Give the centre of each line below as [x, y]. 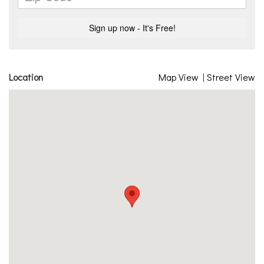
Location [26, 77]
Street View [231, 77]
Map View [179, 77]
